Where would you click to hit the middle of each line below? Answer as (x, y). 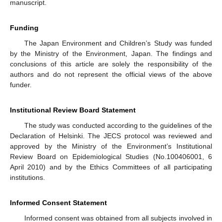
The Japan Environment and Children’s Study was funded (118, 43)
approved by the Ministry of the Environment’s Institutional (111, 146)
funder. (21, 84)
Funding (24, 28)
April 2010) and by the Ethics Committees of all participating (111, 167)
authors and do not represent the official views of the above (111, 74)
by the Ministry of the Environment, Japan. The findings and (111, 53)
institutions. (28, 177)
